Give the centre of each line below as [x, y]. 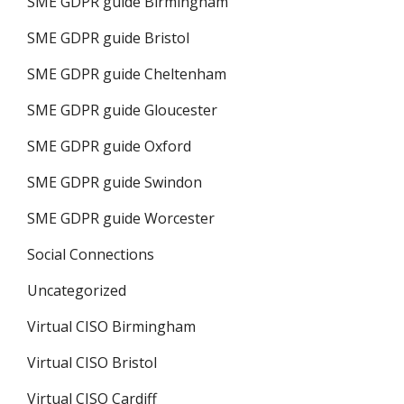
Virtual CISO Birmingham [111, 326]
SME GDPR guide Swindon [115, 182]
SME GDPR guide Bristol [108, 38]
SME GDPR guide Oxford [109, 146]
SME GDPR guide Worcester [121, 218]
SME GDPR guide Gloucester [122, 110]
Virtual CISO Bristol [92, 363]
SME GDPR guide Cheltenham [127, 74]
